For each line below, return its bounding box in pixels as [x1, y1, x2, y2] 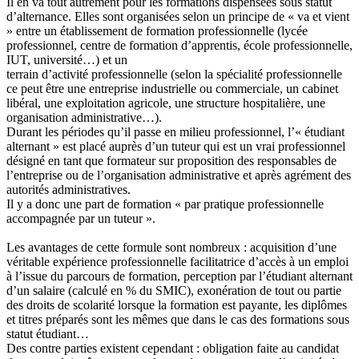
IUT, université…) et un [6, 53, 127, 67]
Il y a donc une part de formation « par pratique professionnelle [6, 197, 324, 212]
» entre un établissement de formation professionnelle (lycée [6, 24, 308, 38]
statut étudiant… [6, 327, 89, 341]
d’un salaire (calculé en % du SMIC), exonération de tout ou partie [6, 284, 341, 298]
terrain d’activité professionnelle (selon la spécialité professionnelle [6, 67, 342, 82]
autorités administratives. [6, 183, 131, 197]
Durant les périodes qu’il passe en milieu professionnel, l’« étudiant [6, 125, 345, 139]
